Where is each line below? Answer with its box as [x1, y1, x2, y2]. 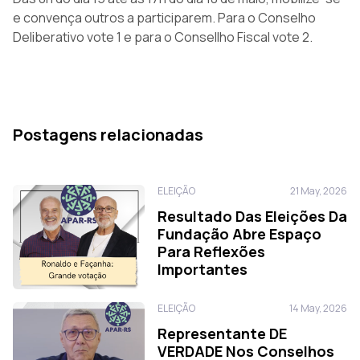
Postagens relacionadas [13, 124, 203, 145]
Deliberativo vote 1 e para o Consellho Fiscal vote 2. [13, 28, 313, 46]
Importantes [157, 260, 247, 279]
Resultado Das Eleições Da [157, 207, 347, 226]
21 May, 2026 [290, 184, 347, 198]
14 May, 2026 [289, 301, 347, 315]
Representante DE [157, 324, 287, 343]
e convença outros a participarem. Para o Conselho [13, 9, 316, 27]
